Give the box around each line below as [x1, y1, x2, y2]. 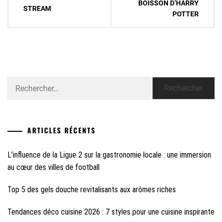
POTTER [172, 10, 199, 18]
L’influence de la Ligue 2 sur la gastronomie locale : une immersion [7, 150, 211, 160]
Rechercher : [7, 78, 42, 87]
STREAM [23, 4, 51, 13]
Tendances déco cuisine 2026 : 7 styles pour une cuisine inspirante [7, 207, 215, 217]
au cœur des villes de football [7, 163, 100, 172]
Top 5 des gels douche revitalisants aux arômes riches [7, 185, 176, 195]
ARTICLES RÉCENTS [27, 125, 96, 136]
